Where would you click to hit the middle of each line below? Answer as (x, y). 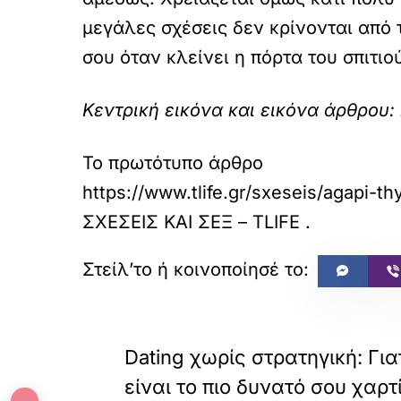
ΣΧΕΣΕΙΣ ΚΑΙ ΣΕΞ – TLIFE (191, 222)
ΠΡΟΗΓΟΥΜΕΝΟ (178, 331)
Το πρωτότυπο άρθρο (173, 163)
